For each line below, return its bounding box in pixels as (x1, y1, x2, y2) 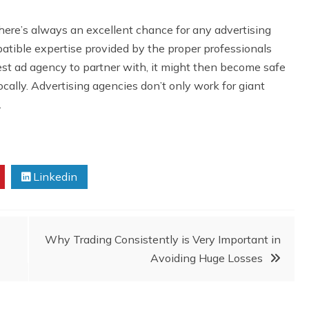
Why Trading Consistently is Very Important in (45, 232, 281, 246)
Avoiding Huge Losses (150, 250, 263, 265)
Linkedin (30, 169, 77, 183)
